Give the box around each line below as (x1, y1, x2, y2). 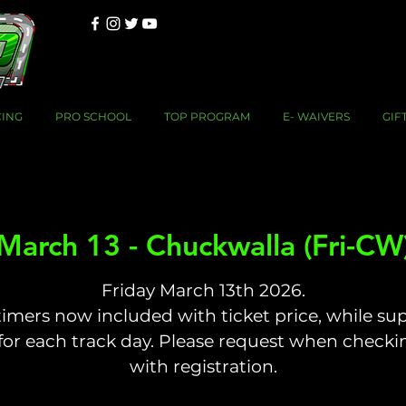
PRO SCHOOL (55, 109, 131, 123)
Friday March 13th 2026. (101, 279, 305, 301)
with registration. (129, 355, 277, 377)
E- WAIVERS (283, 109, 350, 123)
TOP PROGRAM (164, 109, 250, 123)
